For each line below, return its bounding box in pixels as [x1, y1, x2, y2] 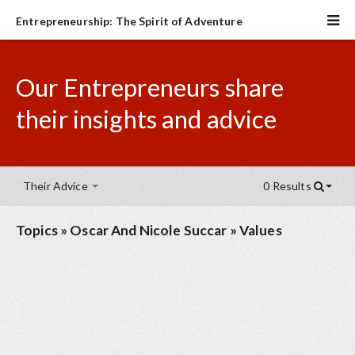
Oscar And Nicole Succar [70, 222, 227, 239]
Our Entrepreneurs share [16, 72, 284, 102]
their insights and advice [16, 104, 277, 134]
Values [239, 222, 282, 239]
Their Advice [23, 179, 90, 193]
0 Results [263, 179, 314, 193]
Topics [16, 222, 58, 239]
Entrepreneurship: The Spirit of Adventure [16, 14, 242, 28]
